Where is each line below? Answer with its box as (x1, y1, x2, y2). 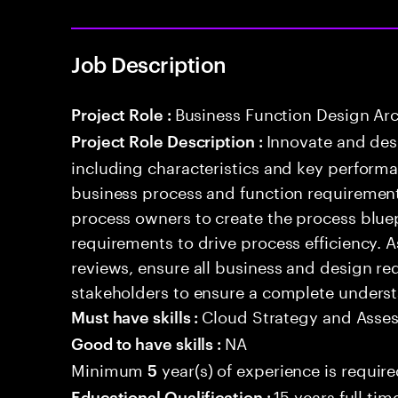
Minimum (71, 355, 148, 380)
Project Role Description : (71, 129, 267, 151)
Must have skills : (71, 305, 203, 327)
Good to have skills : (71, 331, 226, 354)
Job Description (71, 50, 227, 78)
